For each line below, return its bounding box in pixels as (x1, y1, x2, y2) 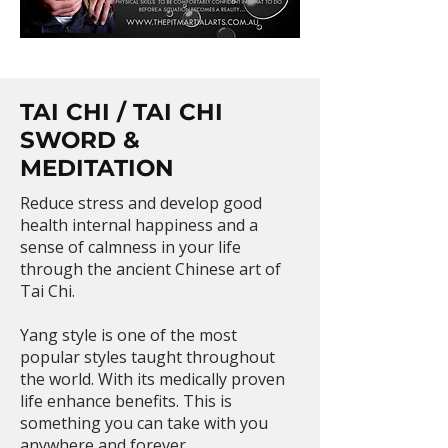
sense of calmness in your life (20, 236, 241, 258)
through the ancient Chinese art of (20, 258, 281, 280)
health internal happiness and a (20, 214, 258, 236)
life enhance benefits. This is (20, 390, 232, 412)
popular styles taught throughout (20, 346, 275, 368)
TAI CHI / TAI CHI (20, 98, 223, 126)
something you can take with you (20, 412, 268, 434)
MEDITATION (20, 154, 174, 182)
